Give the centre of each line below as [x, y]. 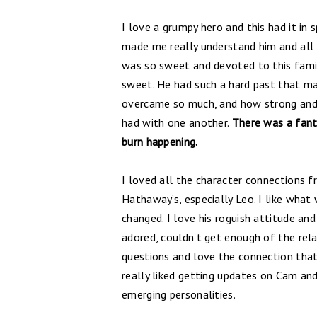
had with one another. [177, 122]
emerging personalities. [179, 294]
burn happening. [160, 141]
